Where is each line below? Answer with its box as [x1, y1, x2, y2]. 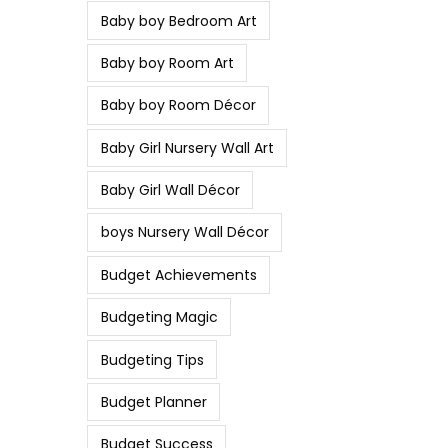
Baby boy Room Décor [100, 95, 256, 116]
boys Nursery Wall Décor [100, 222, 269, 243]
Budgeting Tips [100, 349, 204, 370]
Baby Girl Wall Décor [100, 180, 240, 201]
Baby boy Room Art [100, 52, 234, 73]
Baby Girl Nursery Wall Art [100, 137, 274, 158]
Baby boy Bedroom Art [100, 10, 257, 31]
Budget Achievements [100, 264, 257, 285]
